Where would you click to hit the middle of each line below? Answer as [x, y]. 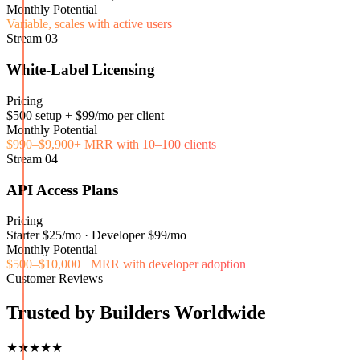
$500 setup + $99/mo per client [85, 115]
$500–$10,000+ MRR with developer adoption [126, 264]
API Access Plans [62, 190]
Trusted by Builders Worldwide [136, 313]
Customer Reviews [55, 279]
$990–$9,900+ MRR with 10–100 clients [111, 144]
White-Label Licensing [81, 70]
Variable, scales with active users [89, 24]
